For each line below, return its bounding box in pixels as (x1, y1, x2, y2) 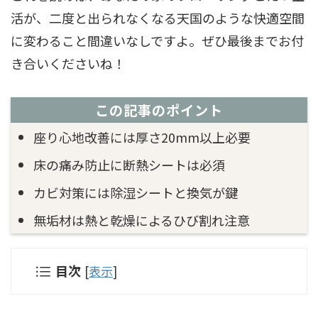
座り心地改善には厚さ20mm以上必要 (33, 127, 251, 146)
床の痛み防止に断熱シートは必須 (33, 155, 225, 174)
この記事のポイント (95, 100, 223, 120)
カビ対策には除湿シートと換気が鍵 (33, 182, 238, 202)
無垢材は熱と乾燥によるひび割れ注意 (33, 210, 250, 229)
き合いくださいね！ (11, 54, 126, 72)
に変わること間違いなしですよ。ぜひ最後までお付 (11, 31, 304, 50)
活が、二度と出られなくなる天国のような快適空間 (11, 9, 305, 27)
